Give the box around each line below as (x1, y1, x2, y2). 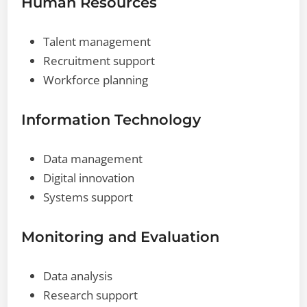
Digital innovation (43, 169, 135, 186)
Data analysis (43, 267, 113, 284)
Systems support (43, 188, 134, 205)
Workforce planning (43, 71, 149, 88)
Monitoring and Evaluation (21, 228, 220, 245)
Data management (43, 150, 143, 167)
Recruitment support (43, 52, 156, 69)
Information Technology (21, 110, 201, 128)
